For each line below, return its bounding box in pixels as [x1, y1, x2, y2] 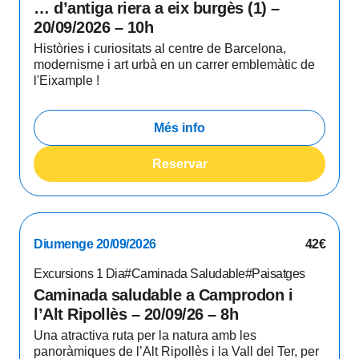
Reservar [151, 156, 208, 171]
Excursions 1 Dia [34, 267, 124, 280]
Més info [154, 120, 205, 135]
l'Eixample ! [34, 74, 99, 87]
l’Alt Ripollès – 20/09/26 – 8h [34, 305, 238, 323]
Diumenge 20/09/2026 [34, 237, 156, 251]
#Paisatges [244, 267, 305, 280]
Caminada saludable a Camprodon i [34, 286, 292, 304]
